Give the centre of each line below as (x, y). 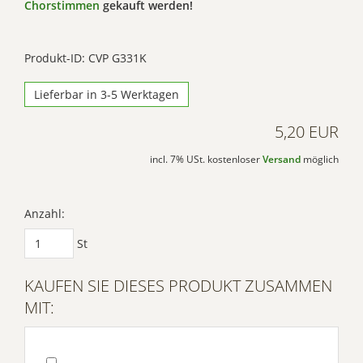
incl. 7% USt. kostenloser (206, 160)
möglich (320, 160)
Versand (282, 160)
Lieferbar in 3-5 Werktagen (107, 95)
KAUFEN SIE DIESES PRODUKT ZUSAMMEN (178, 286)
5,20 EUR (307, 132)
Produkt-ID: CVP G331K (85, 58)
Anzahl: (45, 214)
